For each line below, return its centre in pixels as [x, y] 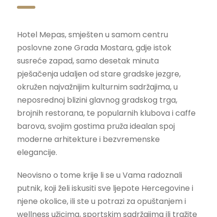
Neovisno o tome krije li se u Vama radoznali [100, 175]
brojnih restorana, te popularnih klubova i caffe [106, 113]
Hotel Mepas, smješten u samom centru [93, 34]
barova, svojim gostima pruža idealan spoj [96, 126]
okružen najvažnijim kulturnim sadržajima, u [97, 87]
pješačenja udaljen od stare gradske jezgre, [99, 74]
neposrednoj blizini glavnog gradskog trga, [97, 100]
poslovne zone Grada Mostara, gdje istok [94, 47]
